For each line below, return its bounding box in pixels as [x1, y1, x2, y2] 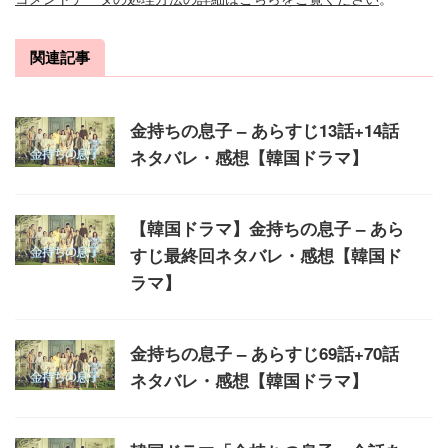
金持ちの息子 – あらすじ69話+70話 [130, 341, 399, 365]
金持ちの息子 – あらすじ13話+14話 [130, 118, 399, 142]
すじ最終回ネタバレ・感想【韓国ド [130, 243, 402, 267]
